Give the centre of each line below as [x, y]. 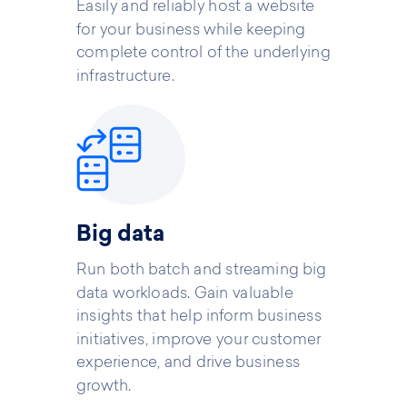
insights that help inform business [199, 317]
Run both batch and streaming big [202, 271]
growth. [104, 386]
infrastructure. [125, 76]
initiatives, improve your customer [199, 340]
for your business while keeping [191, 30]
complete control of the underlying [203, 54]
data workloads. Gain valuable [185, 293]
